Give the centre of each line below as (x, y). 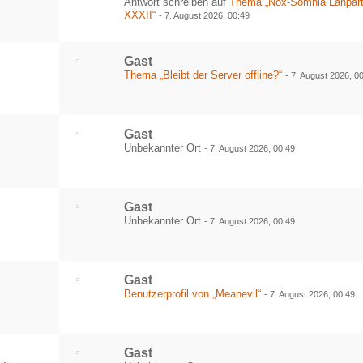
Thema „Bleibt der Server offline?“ (203, 75)
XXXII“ (140, 15)
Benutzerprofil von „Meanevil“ (193, 294)
